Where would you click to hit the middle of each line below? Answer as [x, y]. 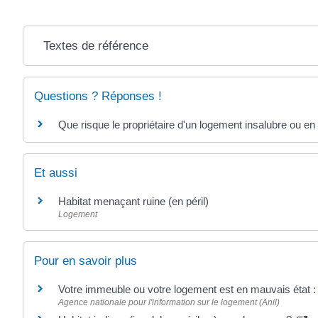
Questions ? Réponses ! [98, 96]
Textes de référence [95, 45]
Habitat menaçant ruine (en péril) [133, 202]
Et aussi [56, 173]
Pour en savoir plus [86, 261]
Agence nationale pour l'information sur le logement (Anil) [169, 303]
